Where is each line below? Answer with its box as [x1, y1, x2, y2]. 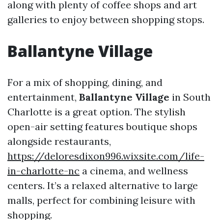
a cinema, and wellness [80, 165, 188, 177]
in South [169, 91, 211, 104]
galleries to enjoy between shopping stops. [7, 13, 204, 26]
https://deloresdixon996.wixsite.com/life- [7, 150, 204, 163]
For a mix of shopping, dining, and [7, 76, 163, 89]
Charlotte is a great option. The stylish [7, 106, 186, 118]
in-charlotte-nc [7, 165, 80, 177]
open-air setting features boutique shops [7, 120, 197, 133]
